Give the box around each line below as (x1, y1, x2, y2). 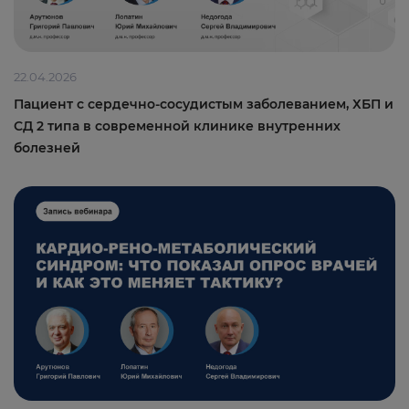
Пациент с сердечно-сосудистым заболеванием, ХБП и (14, 96, 393, 113)
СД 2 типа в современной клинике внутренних (14, 118, 341, 135)
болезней (14, 140, 80, 157)
